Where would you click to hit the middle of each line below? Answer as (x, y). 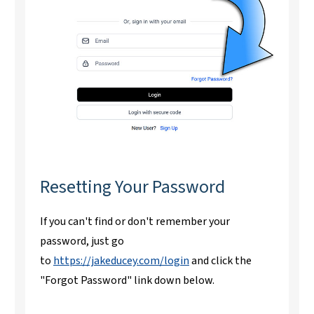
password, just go (82, 241)
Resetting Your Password (132, 187)
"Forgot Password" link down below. (129, 281)
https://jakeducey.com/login (121, 261)
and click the (220, 261)
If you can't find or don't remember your (135, 222)
